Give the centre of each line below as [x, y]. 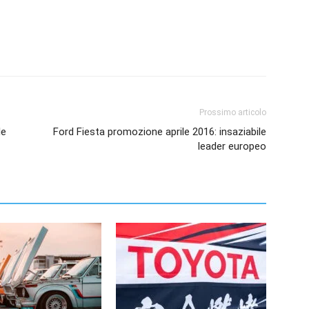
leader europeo [232, 146]
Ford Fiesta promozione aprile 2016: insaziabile [160, 131]
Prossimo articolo [233, 112]
